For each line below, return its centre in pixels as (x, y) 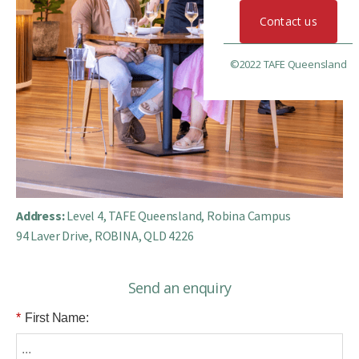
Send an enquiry (179, 288)
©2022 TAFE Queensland (288, 64)
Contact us (288, 21)
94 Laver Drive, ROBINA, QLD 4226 (105, 236)
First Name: (56, 317)
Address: (40, 216)
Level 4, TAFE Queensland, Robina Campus (177, 216)
